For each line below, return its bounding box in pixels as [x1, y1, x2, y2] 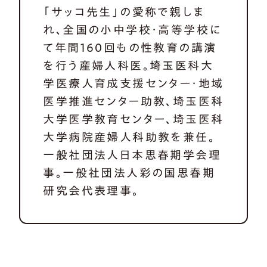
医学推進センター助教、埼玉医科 [43, 95, 224, 107]
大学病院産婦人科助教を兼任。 [43, 131, 215, 143]
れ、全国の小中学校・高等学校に [43, 24, 222, 36]
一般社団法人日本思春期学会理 [43, 149, 221, 161]
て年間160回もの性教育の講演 [43, 42, 217, 54]
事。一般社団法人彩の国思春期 [43, 167, 215, 179]
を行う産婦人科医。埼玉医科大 [43, 60, 213, 72]
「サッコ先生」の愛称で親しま [43, 6, 204, 18]
